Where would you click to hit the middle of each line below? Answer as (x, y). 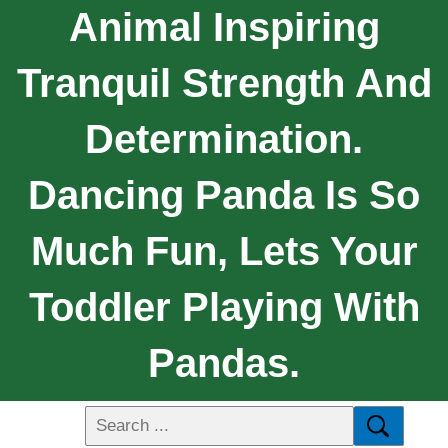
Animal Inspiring (224, 26)
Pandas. (224, 362)
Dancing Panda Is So (224, 194)
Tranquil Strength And (224, 82)
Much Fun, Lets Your (224, 250)
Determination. (224, 138)
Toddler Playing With (224, 306)
